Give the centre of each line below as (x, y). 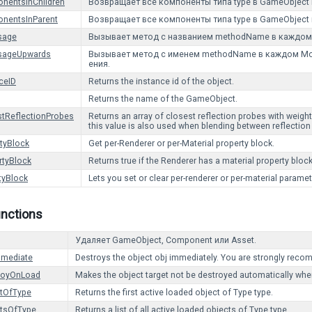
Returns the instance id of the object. (161, 81)
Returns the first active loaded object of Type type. (174, 292)
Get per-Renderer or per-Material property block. (181, 143)
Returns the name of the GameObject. (163, 99)
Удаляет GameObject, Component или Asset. (166, 240)
